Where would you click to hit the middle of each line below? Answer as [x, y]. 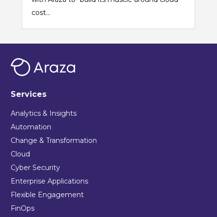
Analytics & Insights [44, 114]
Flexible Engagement [47, 195]
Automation [31, 127]
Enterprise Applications [50, 181]
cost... [41, 13]
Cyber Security [36, 168]
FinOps [23, 209]
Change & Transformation [54, 141]
